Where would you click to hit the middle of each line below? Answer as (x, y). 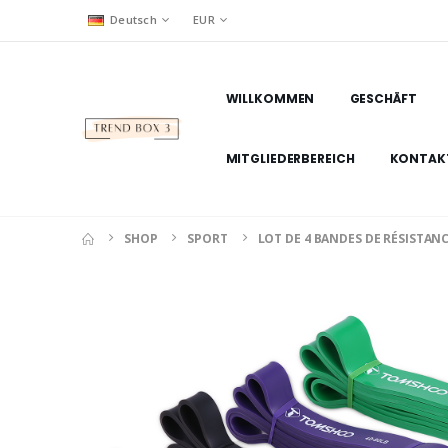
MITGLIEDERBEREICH (290, 158)
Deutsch (133, 19)
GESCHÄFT (383, 98)
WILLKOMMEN (270, 98)
